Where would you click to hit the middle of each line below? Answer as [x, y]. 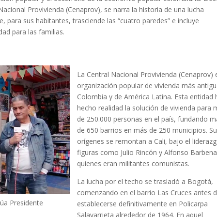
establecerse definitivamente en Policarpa [143, 203]
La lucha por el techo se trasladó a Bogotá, [145, 181]
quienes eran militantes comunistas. [133, 163]
